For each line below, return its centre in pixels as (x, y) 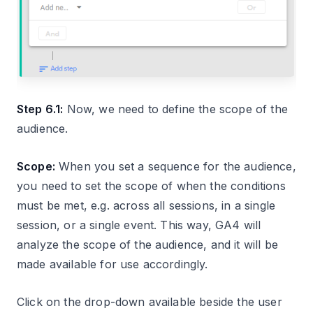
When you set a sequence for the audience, (175, 167)
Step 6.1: (40, 109)
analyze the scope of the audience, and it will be (147, 245)
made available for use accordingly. (112, 264)
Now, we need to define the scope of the (175, 109)
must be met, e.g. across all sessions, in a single (146, 206)
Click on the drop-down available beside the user (150, 302)
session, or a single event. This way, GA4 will (139, 225)
